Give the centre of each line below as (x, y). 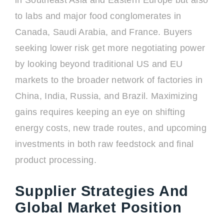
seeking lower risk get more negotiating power (110, 48)
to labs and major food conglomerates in (98, 16)
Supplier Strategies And (102, 191)
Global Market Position (98, 207)
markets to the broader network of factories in (109, 80)
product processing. (56, 160)
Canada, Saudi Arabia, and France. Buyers (104, 32)
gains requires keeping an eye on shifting (100, 112)
